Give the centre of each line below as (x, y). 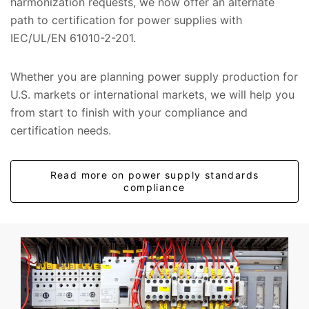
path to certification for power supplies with (126, 20)
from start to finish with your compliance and (129, 112)
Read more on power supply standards (154, 175)
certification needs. (61, 130)
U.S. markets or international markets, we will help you (152, 94)
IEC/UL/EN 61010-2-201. (73, 38)
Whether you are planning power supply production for (154, 76)
